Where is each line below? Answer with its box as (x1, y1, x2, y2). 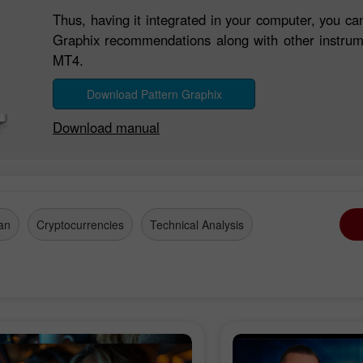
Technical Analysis (150, 216, 244, 233)
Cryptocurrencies (36, 216, 124, 233)
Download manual (53, 117, 160, 137)
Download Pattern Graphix (86, 85, 222, 102)
